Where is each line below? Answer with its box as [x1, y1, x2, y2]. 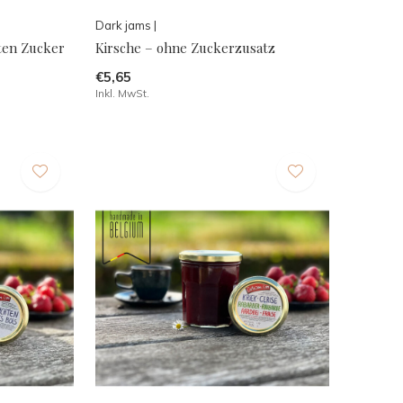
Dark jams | [94, 18, 157, 33]
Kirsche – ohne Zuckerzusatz [94, 39, 275, 58]
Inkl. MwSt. [94, 86, 149, 101]
